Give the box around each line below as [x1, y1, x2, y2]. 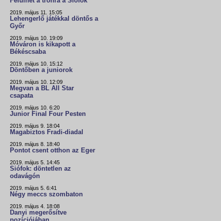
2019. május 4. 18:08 [10, 203, 60, 210]
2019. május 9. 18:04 [10, 123, 60, 129]
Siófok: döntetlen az [10, 165, 71, 173]
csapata [10, 92, 33, 100]
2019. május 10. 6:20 [10, 105, 60, 111]
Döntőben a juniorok [10, 67, 73, 74]
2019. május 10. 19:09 [10, 35, 63, 41]
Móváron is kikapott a [10, 41, 75, 48]
